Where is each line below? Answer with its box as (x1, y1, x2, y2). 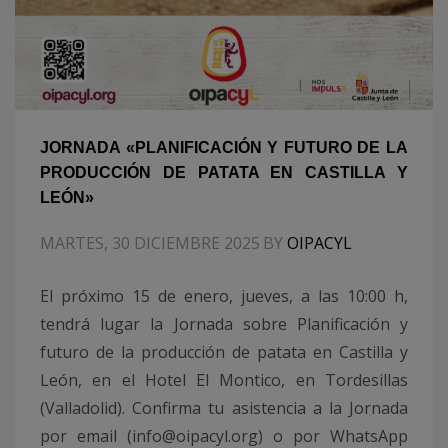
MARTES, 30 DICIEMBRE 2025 (40, 232, 260, 255)
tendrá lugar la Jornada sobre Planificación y (40, 313, 408, 336)
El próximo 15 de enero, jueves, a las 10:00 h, (40, 285, 408, 308)
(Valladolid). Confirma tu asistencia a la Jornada (40, 397, 408, 420)
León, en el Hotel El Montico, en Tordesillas (40, 369, 408, 392)
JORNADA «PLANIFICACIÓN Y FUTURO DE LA (40, 139, 408, 157)
